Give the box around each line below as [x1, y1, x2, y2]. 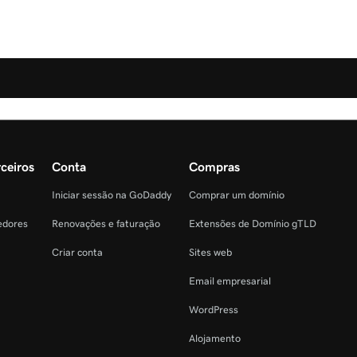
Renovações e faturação [52, 218, 160, 229]
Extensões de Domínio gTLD [189, 218, 316, 229]
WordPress [189, 304, 238, 316]
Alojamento [189, 333, 241, 344]
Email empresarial [189, 276, 271, 287]
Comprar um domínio [189, 190, 284, 201]
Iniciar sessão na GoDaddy [52, 190, 171, 201]
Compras [189, 160, 240, 174]
